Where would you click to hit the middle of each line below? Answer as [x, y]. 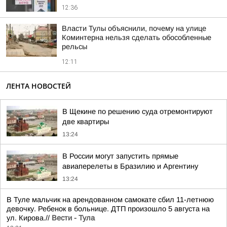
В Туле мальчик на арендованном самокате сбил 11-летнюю [110, 200]
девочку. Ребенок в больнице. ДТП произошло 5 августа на [108, 209]
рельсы [74, 47]
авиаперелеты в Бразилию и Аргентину [130, 166]
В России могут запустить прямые [120, 156]
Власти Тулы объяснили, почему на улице [134, 28]
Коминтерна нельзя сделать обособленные [137, 37]
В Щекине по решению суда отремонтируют [138, 111]
